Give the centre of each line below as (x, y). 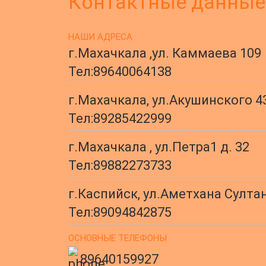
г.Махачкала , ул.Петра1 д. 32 (159, 147)
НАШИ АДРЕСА (100, 37)
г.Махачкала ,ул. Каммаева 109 (164, 53)
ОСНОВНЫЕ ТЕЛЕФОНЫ (117, 238)
